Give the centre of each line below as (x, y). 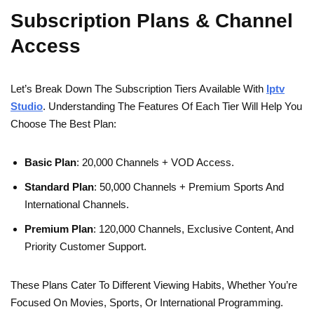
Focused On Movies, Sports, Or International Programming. (147, 303)
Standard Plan (59, 187)
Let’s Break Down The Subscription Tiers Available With (138, 89)
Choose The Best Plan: (63, 124)
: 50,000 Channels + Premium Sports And (189, 187)
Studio (27, 107)
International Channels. (77, 205)
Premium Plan (59, 229)
